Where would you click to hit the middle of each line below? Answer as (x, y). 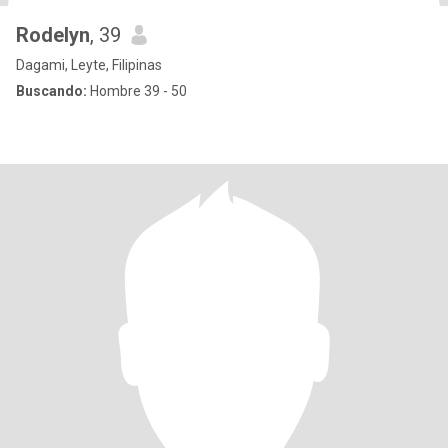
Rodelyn (53, 35)
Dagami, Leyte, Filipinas (89, 65)
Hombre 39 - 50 (137, 91)
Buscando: (51, 91)
